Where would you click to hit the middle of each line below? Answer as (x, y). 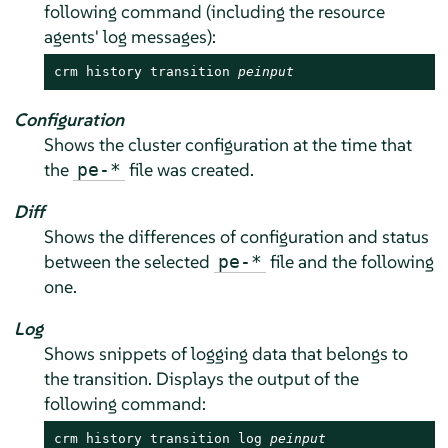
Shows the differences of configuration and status (236, 237)
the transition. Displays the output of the (201, 379)
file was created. (189, 170)
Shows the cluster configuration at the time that (227, 145)
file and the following (349, 262)
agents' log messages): (129, 37)
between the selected (128, 262)
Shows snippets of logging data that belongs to (225, 354)
